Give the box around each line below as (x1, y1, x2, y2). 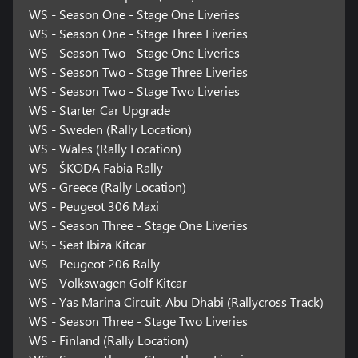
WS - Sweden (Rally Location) (28, 121, 192, 138)
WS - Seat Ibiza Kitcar (28, 236, 146, 253)
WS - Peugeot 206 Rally (28, 255, 160, 272)
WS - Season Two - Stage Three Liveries (28, 63, 248, 81)
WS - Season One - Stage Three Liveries (28, 25, 248, 42)
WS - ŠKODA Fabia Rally (28, 159, 163, 177)
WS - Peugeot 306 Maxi (28, 197, 159, 215)
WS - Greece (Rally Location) (28, 178, 186, 196)
